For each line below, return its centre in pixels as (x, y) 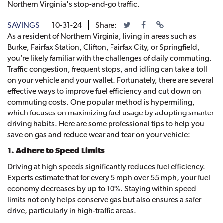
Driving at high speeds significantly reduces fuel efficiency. (106, 167)
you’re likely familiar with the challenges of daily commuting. (110, 58)
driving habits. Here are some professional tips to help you (106, 124)
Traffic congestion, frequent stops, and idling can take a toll (107, 69)
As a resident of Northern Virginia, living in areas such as (102, 36)
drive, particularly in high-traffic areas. (72, 211)
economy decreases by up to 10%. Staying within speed (102, 189)
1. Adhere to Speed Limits (56, 151)
